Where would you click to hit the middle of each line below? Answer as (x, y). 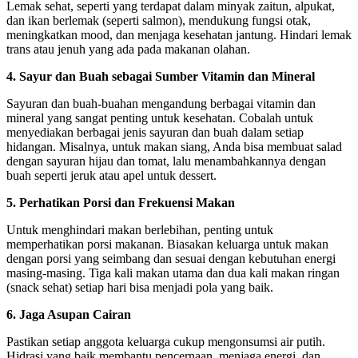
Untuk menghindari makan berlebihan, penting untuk (140, 229)
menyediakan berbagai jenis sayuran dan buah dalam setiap (155, 132)
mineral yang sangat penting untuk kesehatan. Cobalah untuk (160, 117)
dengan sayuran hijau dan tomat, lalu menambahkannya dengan (166, 161)
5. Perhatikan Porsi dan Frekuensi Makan (121, 202)
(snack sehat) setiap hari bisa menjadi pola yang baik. (140, 287)
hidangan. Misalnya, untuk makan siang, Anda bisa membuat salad (174, 146)
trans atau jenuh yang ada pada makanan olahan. (128, 49)
